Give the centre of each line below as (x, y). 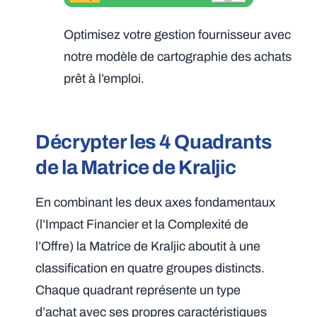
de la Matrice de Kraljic (136, 167)
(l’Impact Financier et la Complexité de (142, 224)
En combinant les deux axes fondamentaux (156, 202)
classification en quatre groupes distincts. (150, 268)
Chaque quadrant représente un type (138, 290)
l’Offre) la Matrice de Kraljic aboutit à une (148, 246)
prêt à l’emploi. (104, 78)
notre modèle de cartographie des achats (178, 56)
